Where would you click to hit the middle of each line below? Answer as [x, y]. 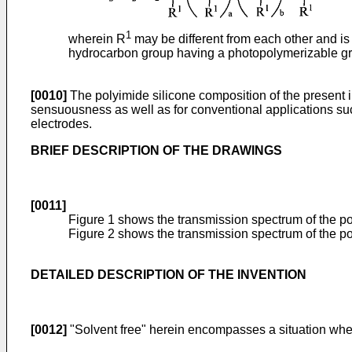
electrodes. [61, 124]
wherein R [97, 39]
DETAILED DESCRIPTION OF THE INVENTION [169, 275]
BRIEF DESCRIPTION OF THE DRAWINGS [156, 151]
